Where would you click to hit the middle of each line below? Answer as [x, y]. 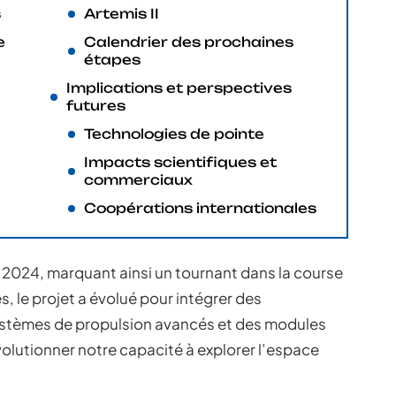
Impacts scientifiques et [180, 162]
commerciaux [138, 180]
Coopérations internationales [200, 208]
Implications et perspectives [179, 88]
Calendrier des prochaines [189, 42]
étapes [112, 60]
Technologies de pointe [174, 134]
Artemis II [122, 14]
